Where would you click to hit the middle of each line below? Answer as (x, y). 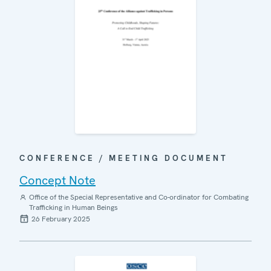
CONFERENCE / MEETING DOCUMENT (124, 158)
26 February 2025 (61, 219)
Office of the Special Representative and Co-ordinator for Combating (139, 198)
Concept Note (57, 181)
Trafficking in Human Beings (73, 208)
